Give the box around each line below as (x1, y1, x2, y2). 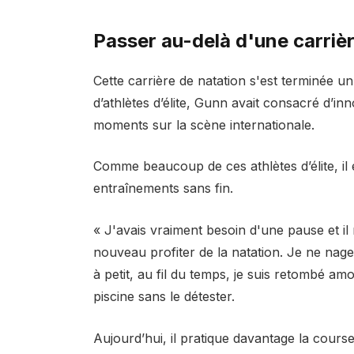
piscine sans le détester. (92, 288, 235, 305)
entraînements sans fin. (92, 180, 233, 197)
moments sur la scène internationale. (92, 116, 314, 133)
